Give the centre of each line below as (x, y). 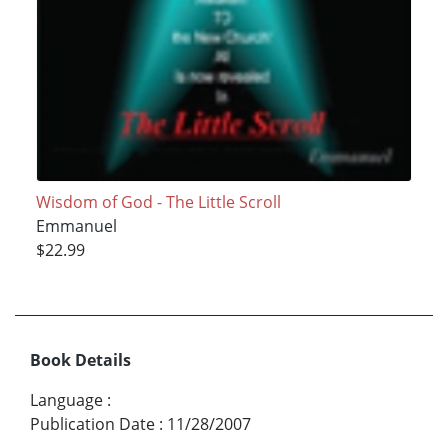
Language (66, 399)
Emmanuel (76, 225)
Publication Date (92, 423)
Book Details (80, 359)
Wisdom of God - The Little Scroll (158, 201)
